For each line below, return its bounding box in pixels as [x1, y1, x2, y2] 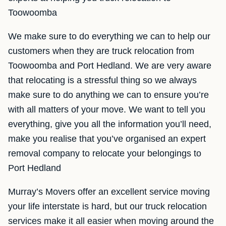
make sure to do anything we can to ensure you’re [8, 90, 209, 100]
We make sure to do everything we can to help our [8, 31, 210, 41]
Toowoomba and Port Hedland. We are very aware [8, 61, 211, 71]
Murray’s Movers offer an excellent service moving [8, 187, 210, 197]
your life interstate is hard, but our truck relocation [8, 201, 207, 211]
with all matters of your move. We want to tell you [8, 104, 205, 115]
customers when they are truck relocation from [8, 46, 194, 56]
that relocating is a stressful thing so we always [8, 75, 197, 85]
